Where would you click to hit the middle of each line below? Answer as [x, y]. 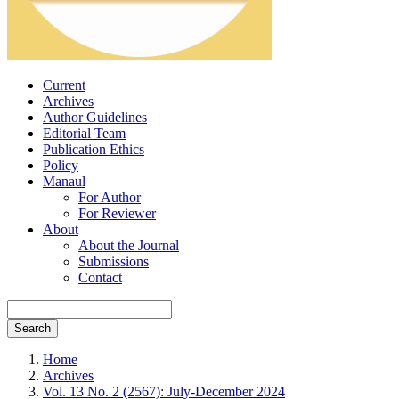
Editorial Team [84, 133]
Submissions [114, 261]
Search [33, 328]
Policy [61, 165]
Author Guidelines [95, 117]
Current [64, 85]
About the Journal [129, 245]
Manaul [64, 181]
